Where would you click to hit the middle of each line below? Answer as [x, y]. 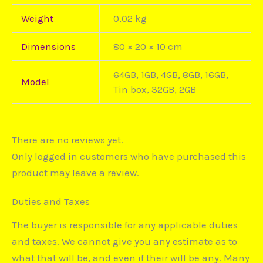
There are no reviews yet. [68, 140]
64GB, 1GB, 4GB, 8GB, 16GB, [171, 74]
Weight [38, 18]
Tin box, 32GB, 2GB [154, 89]
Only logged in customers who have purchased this [129, 156]
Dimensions [49, 46]
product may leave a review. [75, 173]
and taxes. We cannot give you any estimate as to [124, 241]
